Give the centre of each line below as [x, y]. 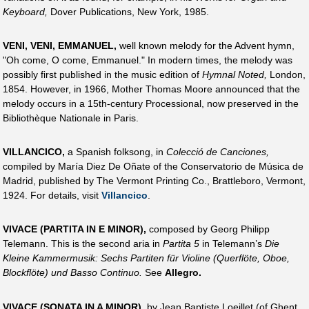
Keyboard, [25, 11]
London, [286, 75]
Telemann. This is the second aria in [83, 244]
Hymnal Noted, [235, 75]
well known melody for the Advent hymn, [206, 46]
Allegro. [183, 273]
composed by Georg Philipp [208, 229]
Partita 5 [181, 244]
